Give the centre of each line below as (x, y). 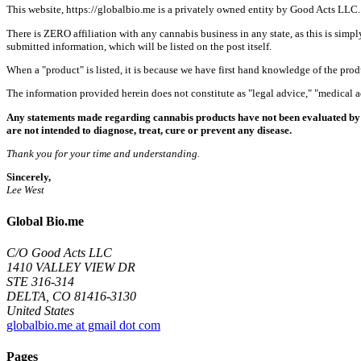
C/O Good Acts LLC (59, 252)
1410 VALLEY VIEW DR (71, 267)
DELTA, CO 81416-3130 (71, 296)
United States (40, 310)
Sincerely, (29, 177)
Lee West (25, 190)
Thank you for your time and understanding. (103, 153)
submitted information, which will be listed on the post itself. (139, 46)
